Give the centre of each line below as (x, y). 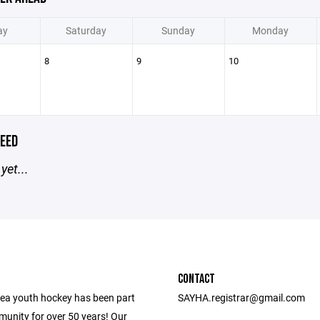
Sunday (178, 30)
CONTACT (196, 279)
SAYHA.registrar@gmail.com (241, 297)
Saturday (86, 30)
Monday (270, 30)
